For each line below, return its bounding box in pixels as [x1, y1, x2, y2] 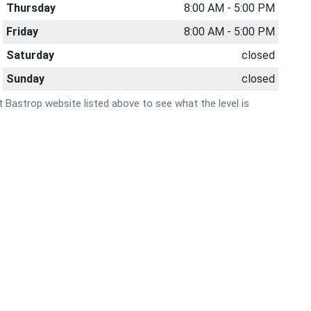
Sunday [6, 72, 45, 85]
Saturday [6, 49, 55, 62]
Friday [6, 25, 39, 38]
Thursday [6, 1, 56, 15]
